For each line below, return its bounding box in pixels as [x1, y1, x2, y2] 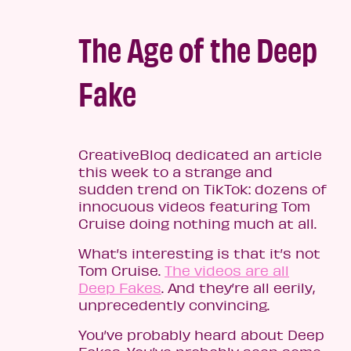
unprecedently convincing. [78, 296, 270, 314]
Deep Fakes [78, 279, 161, 297]
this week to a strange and [78, 163, 273, 181]
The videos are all [165, 262, 289, 280]
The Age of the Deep [78, 27, 317, 71]
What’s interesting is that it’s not [78, 244, 320, 262]
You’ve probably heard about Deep [78, 326, 324, 344]
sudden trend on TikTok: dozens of [78, 180, 327, 198]
